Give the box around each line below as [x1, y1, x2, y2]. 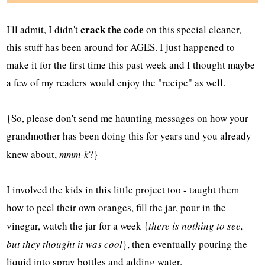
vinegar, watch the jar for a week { [7, 218, 149, 232]
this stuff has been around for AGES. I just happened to [7, 40, 235, 54]
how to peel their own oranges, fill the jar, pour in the [7, 200, 227, 214]
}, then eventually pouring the [122, 237, 248, 251]
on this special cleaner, [144, 22, 242, 36]
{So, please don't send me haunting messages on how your [7, 111, 249, 125]
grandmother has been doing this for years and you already [7, 128, 252, 143]
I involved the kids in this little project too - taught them [7, 182, 240, 196]
